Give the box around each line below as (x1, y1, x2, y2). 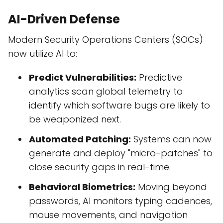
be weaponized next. (29, 113, 121, 126)
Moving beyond (135, 181, 207, 194)
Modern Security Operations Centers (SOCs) (8, 33, 203, 46)
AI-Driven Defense (8, 11, 120, 28)
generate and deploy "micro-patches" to (29, 147, 213, 160)
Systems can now (131, 133, 212, 146)
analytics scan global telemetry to (29, 85, 183, 98)
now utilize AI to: (8, 47, 77, 60)
